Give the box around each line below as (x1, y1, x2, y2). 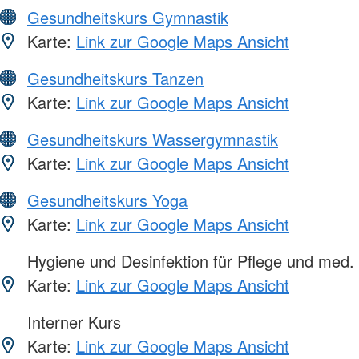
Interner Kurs (22, 310, 121, 334)
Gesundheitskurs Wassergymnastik (27, 127, 278, 151)
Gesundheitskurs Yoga (27, 188, 188, 212)
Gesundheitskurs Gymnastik (27, 6, 228, 30)
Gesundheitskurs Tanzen (27, 67, 204, 91)
